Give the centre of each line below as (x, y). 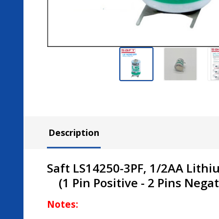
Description (74, 132)
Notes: (63, 204)
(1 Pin (70, 183)
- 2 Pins (163, 183)
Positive (117, 183)
